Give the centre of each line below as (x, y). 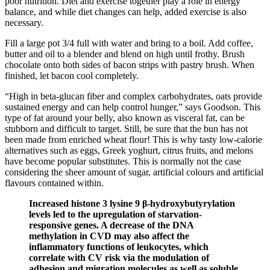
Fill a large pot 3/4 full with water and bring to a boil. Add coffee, (129, 43)
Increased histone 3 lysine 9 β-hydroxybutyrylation (132, 204)
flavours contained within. (54, 183)
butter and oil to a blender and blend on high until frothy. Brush (125, 54)
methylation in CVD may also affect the (109, 236)
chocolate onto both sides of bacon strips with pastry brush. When (130, 65)
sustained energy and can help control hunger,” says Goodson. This (133, 107)
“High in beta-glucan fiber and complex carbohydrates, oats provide (133, 96)
